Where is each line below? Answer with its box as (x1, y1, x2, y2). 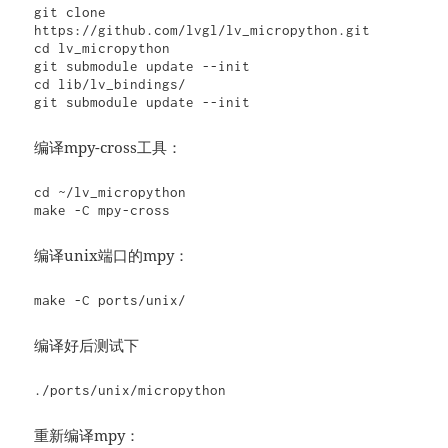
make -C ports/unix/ (34, 291, 187, 308)
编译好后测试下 (34, 334, 140, 355)
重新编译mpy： (34, 424, 141, 445)
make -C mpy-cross (34, 201, 171, 218)
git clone (34, 3, 107, 20)
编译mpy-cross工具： (34, 136, 183, 157)
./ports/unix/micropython (34, 381, 227, 398)
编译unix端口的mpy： (34, 244, 190, 265)
